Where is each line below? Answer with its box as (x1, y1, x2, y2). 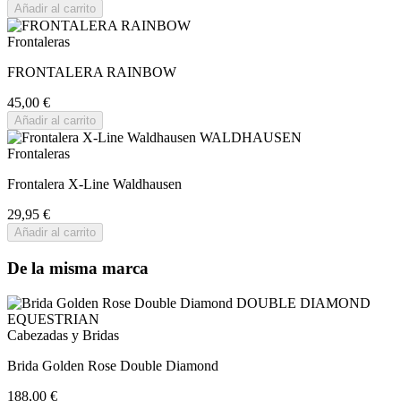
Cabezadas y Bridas (7, 327, 119, 343)
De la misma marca (7, 258, 149, 277)
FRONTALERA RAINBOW (7, 64, 176, 81)
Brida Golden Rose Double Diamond (7, 357, 218, 373)
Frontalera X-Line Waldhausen (7, 176, 182, 192)
